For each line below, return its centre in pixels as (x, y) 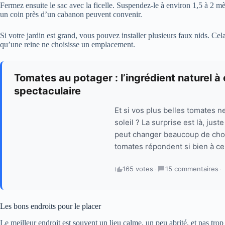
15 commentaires (192, 169)
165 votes (138, 169)
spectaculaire (47, 91)
